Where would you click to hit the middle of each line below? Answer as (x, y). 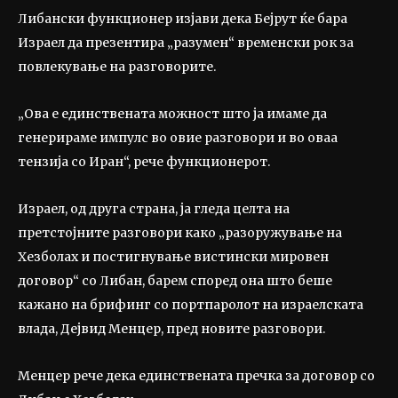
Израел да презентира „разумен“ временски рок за (186, 42)
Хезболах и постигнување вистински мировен (173, 256)
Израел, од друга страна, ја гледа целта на (154, 208)
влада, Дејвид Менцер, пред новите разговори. (171, 328)
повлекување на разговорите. (117, 66)
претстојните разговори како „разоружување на (180, 232)
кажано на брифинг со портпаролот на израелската (191, 304)
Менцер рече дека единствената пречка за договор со (196, 375)
